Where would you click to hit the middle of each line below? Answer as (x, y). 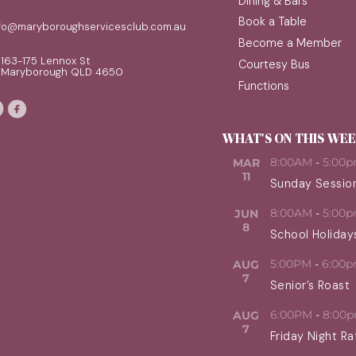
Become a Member (290, 43)
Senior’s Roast (310, 286)
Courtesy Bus (274, 64)
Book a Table (272, 22)
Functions (263, 85)
